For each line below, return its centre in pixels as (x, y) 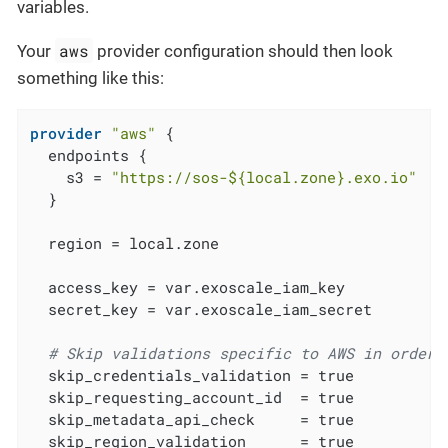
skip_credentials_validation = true (192, 374)
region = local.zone (125, 242)
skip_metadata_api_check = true (192, 418)
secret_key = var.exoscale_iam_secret (201, 308)
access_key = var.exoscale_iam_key (188, 286)
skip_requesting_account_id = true (192, 396)
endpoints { (89, 154)
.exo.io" (381, 176)
